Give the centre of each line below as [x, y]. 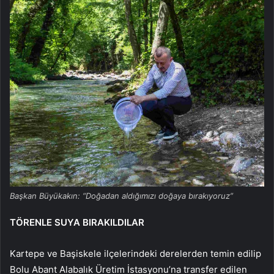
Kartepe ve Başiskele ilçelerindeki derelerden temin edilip [135, 254]
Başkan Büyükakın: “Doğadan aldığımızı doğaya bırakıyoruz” [121, 196]
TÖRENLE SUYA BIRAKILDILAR [77, 223]
